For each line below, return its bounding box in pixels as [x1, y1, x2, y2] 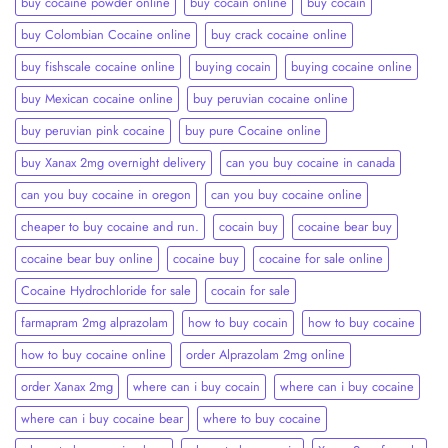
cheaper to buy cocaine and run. [21, 216, 199, 236]
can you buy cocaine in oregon [21, 184, 191, 204]
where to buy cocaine [203, 408, 321, 428]
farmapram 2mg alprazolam [21, 312, 168, 332]
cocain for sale [211, 280, 290, 300]
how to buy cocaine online [21, 344, 166, 364]
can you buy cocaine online [211, 184, 362, 204]
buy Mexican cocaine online [21, 88, 173, 108]
